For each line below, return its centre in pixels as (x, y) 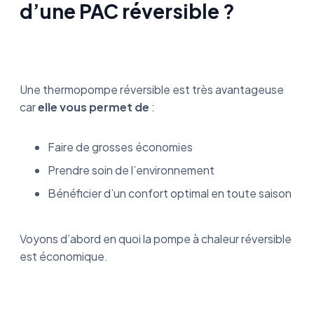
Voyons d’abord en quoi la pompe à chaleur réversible (156, 239)
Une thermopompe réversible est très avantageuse (152, 89)
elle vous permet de (94, 107)
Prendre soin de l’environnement (131, 170)
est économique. (64, 256)
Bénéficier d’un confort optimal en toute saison (170, 193)
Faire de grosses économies (120, 147)
